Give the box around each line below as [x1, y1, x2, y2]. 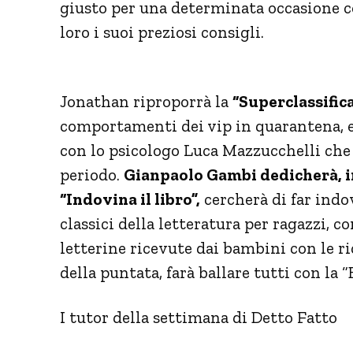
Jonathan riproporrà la [60, 91, 232, 111]
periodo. [60, 164, 124, 184]
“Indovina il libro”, [60, 188, 200, 209]
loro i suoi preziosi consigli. [60, 21, 264, 42]
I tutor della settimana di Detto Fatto [60, 307, 337, 327]
